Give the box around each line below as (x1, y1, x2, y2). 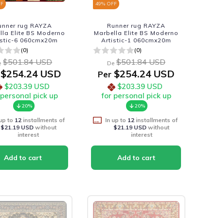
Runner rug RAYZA (107, 22, 165, 29)
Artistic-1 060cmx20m (101, 36, 171, 44)
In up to (105, 116, 128, 124)
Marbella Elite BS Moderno (93, 29, 179, 36)
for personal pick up (101, 91, 171, 100)
